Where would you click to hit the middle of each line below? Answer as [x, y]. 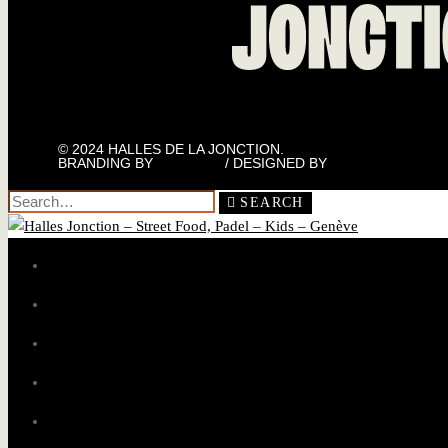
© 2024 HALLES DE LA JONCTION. [171, 149]
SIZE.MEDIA [370, 163]
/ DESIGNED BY [276, 163]
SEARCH [272, 202]
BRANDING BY [107, 163]
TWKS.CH [189, 163]
